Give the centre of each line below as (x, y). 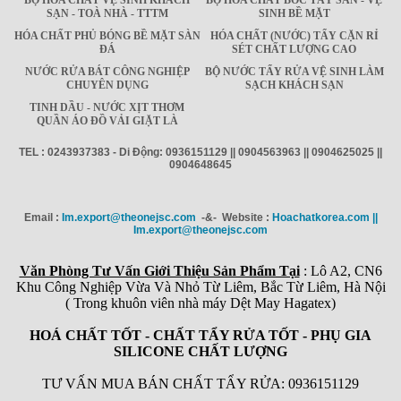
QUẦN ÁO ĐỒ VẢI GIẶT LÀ (107, 120)
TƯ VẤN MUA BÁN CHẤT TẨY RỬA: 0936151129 (200, 383)
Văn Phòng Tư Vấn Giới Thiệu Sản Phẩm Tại (159, 270)
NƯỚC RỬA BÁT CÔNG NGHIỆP (107, 71)
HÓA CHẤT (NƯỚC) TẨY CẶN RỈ (294, 35)
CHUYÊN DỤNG (107, 85)
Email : (43, 217)
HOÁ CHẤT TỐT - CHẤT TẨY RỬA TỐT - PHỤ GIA (200, 335)
